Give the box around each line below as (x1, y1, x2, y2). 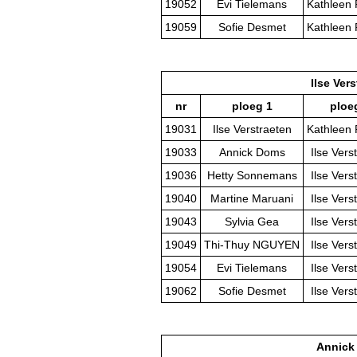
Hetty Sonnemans (206, 169, 297, 182)
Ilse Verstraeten (212, 123, 292, 136)
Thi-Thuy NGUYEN (204, 238, 300, 252)
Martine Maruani (210, 192, 293, 206)
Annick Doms (218, 146, 285, 159)
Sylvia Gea (225, 215, 279, 229)
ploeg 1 (231, 100, 273, 113)
